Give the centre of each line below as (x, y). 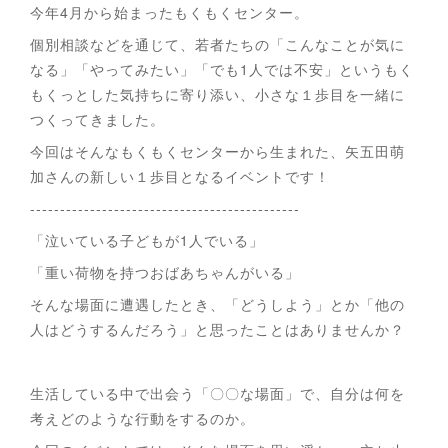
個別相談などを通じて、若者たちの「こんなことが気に (217, 44)
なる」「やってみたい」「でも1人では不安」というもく (222, 69)
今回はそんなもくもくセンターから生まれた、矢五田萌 (217, 151)
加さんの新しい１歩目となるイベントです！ (180, 176)
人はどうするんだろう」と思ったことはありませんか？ (217, 329)
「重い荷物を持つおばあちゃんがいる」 (167, 272)
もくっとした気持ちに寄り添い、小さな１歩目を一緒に (217, 94)
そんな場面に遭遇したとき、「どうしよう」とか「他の (217, 304)
